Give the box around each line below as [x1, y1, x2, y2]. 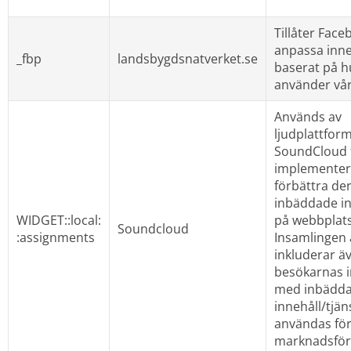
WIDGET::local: [16, 211, 101, 229]
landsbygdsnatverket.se [117, 49, 258, 67]
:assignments [16, 228, 95, 246]
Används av [273, 107, 342, 125]
